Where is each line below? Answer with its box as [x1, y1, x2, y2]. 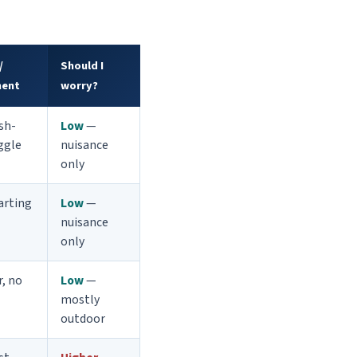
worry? [61, 77, 98, 95]
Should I [61, 57, 104, 75]
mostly [61, 291, 100, 309]
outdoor [61, 310, 105, 328]
